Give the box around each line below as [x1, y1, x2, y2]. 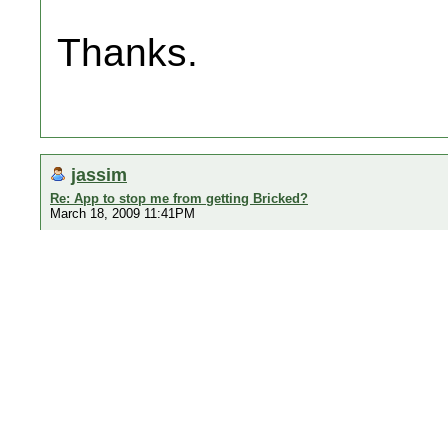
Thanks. [57, 31, 198, 74]
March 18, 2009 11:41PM [50, 206, 195, 221]
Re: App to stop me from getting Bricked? [50, 191, 308, 206]
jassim [71, 164, 127, 185]
